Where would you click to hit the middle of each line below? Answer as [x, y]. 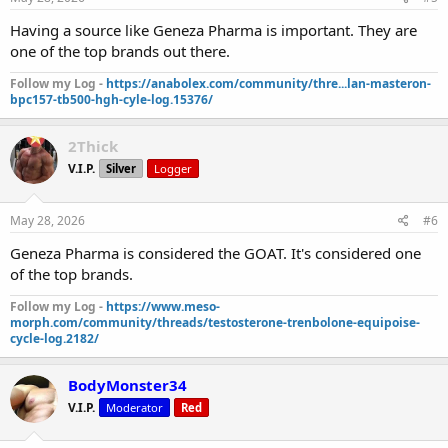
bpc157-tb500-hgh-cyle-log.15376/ [111, 99]
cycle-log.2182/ [54, 338]
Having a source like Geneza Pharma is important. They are [213, 30]
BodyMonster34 [127, 384]
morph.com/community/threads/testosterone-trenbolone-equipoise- [215, 322]
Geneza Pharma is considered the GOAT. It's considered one [215, 252]
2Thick [93, 146]
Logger [173, 168]
